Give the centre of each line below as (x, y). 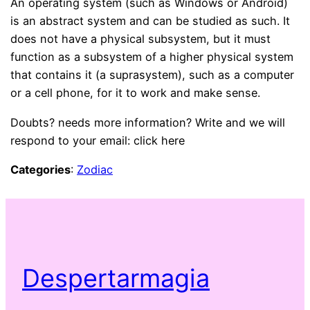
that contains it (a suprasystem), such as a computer (153, 75)
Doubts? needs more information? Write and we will (148, 122)
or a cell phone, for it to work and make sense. (136, 93)
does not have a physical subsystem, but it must (141, 39)
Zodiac (95, 169)
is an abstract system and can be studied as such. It (151, 21)
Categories (41, 169)
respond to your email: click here (98, 140)
